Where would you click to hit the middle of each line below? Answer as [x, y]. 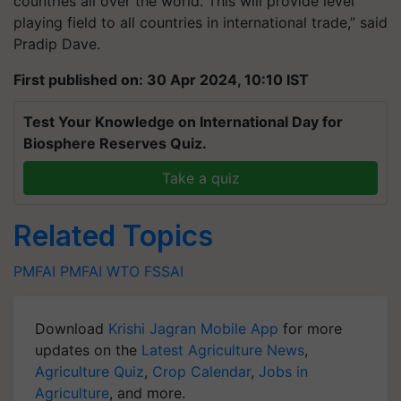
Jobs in [283, 371]
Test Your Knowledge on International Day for [183, 122]
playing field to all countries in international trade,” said [200, 22]
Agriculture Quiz [90, 371]
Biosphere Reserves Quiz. [115, 143]
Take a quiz [200, 178]
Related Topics [113, 236]
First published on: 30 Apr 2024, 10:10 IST [161, 80]
